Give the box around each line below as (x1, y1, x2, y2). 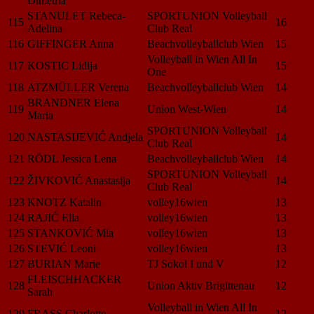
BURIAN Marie (27, 257, 100, 270)
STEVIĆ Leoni (27, 242, 96, 254)
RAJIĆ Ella (27, 211, 79, 224)
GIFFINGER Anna (27, 37, 114, 50)
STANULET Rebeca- (27, 9, 125, 22)
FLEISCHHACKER (27, 273, 121, 285)
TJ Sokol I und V (147, 257, 224, 270)
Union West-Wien (147, 102, 226, 115)
